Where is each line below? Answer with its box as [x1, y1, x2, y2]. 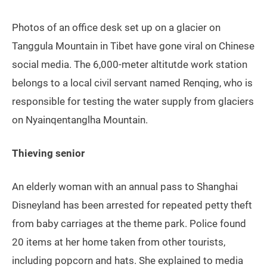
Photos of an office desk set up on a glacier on [12, 21, 221, 34]
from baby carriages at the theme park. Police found [12, 218, 246, 230]
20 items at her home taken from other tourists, [12, 236, 225, 249]
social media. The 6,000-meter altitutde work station [12, 58, 247, 71]
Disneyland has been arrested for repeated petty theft [12, 199, 252, 212]
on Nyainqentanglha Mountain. [12, 114, 148, 126]
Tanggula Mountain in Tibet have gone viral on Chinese [12, 40, 254, 52]
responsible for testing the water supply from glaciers [12, 95, 254, 108]
